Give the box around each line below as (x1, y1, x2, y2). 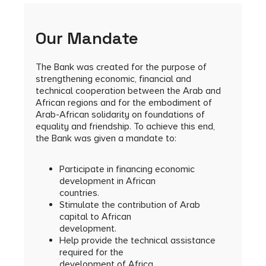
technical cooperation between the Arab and (36, 84, 221, 97)
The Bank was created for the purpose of (36, 61, 207, 73)
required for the (59, 246, 123, 258)
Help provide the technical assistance (59, 234, 216, 246)
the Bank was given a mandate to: (36, 132, 176, 144)
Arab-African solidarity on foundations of (36, 108, 205, 121)
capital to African (59, 210, 131, 223)
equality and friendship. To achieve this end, (36, 120, 215, 132)
